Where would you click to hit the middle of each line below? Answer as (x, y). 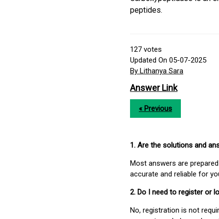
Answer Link (154, 88)
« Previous (155, 109)
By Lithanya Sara (157, 71)
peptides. (146, 10)
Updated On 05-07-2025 (168, 60)
